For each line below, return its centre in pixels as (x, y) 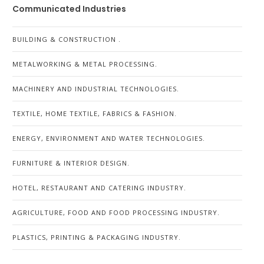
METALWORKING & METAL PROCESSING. (85, 64)
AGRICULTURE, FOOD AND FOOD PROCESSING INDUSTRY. (116, 212)
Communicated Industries (69, 9)
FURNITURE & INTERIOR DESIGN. (71, 163)
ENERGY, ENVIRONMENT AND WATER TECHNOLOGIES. (109, 138)
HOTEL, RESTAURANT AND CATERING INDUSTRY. (99, 188)
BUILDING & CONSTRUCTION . (67, 39)
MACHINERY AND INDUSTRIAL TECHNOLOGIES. (96, 89)
